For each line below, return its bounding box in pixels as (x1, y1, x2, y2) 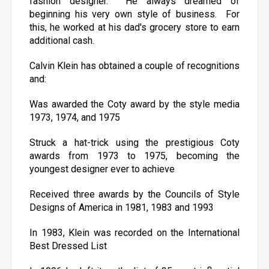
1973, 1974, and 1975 (29, 112, 120, 123)
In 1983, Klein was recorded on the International (29, 227, 240, 238)
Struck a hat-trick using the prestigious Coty (29, 137, 240, 148)
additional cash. (29, 35, 94, 46)
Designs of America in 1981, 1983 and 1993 (29, 202, 214, 213)
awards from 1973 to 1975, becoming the (29, 150, 240, 162)
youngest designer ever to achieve (29, 163, 175, 175)
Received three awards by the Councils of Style (29, 189, 240, 200)
